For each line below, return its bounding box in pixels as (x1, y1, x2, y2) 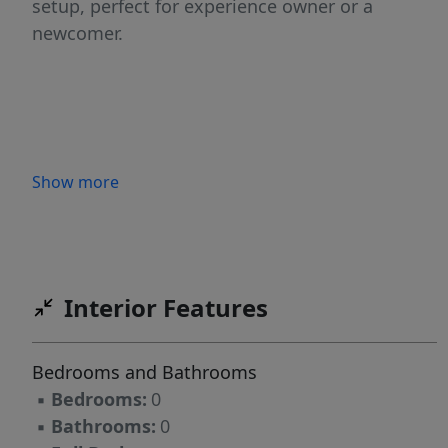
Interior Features (64, 291, 268, 325)
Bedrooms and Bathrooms (32, 360, 257, 385)
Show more (32, 171, 119, 194)
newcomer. (32, 21, 123, 46)
